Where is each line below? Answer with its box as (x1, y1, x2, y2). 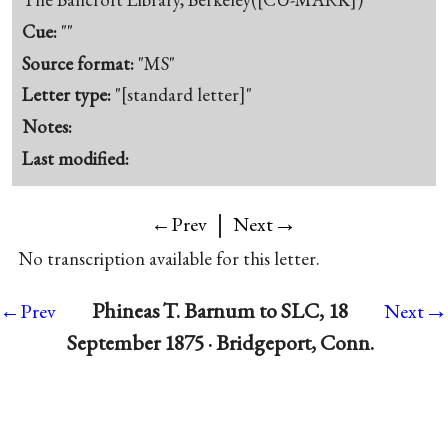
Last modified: (22, 145, 130, 171)
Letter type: (22, 82, 116, 108)
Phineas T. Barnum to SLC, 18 (92, 295, 348, 325)
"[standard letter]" (115, 82, 253, 108)
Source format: (22, 50, 139, 76)
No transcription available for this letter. (17, 245, 320, 271)
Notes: (22, 114, 73, 140)
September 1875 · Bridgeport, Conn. (66, 327, 374, 357)
